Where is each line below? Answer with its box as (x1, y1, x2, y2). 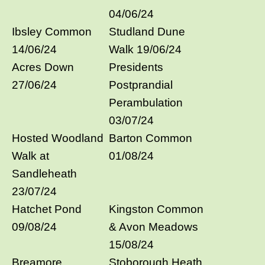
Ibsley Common (12, 25, 92, 38)
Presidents (109, 60, 163, 73)
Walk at (12, 149, 49, 162)
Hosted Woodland (12, 131, 104, 144)
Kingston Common (109, 202, 203, 215)
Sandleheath (12, 167, 77, 180)
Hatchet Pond (12, 202, 82, 215)
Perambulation (109, 96, 183, 109)
